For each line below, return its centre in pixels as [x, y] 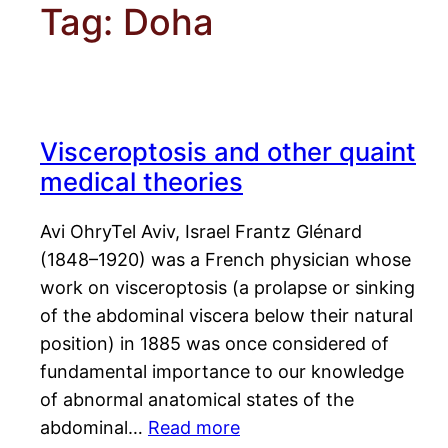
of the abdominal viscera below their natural [226, 316]
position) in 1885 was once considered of [214, 344]
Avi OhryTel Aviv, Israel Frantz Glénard [201, 232]
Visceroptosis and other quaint [228, 152]
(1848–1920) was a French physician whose [225, 260]
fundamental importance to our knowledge [222, 372]
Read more [194, 428]
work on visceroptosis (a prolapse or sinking [227, 288]
